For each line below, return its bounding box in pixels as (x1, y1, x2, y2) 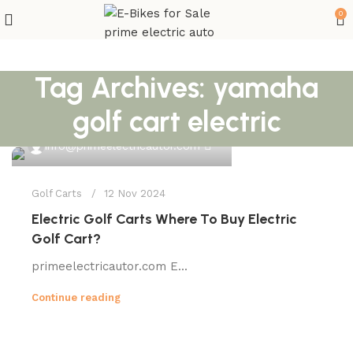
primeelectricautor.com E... (32, 259, 188, 274)
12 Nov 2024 (104, 188, 165, 200)
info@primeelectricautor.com (45, 139, 200, 153)
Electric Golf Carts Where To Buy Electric (32, 210, 297, 229)
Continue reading (32, 292, 121, 304)
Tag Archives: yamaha (35, 71, 318, 105)
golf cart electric (72, 105, 281, 139)
